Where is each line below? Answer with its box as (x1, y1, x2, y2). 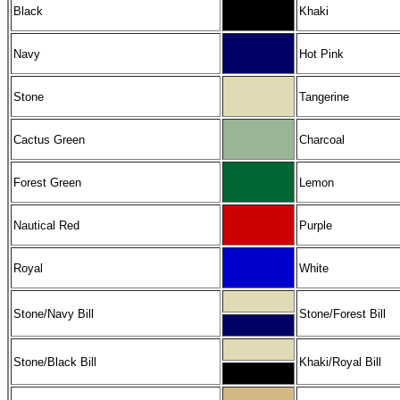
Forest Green (13, 175, 81, 189)
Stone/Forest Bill (299, 306, 386, 321)
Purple (299, 218, 332, 232)
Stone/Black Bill (13, 354, 96, 369)
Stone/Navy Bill (13, 306, 94, 321)
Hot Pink (299, 46, 344, 61)
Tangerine (299, 89, 349, 104)
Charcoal (299, 132, 345, 146)
